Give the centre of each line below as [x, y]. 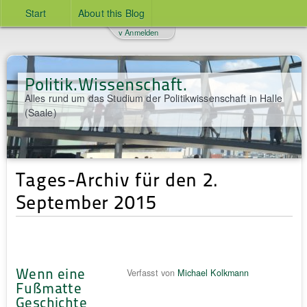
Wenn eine [50, 273]
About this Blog [112, 13]
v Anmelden [138, 32]
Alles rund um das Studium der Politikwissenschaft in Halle [153, 98]
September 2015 [86, 201]
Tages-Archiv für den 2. [117, 178]
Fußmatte [49, 287]
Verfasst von [152, 272]
